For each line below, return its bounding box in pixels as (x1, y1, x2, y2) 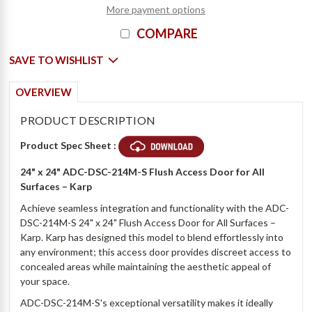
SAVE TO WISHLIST (9, 54, 104, 67)
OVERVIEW (15, 86, 72, 99)
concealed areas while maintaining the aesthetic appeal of (20, 260, 272, 273)
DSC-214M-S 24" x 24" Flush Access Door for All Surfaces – (20, 217, 276, 229)
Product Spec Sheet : (20, 139, 119, 152)
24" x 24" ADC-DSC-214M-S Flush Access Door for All (20, 166, 265, 178)
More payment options (106, 3, 205, 16)
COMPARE (136, 26, 198, 42)
